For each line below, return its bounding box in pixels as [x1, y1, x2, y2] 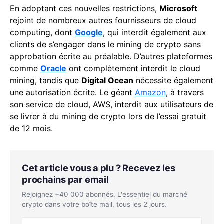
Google [75, 27, 103, 37]
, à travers [166, 87, 204, 97]
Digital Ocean [81, 75, 133, 85]
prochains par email [22, 173, 109, 185]
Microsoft [159, 3, 197, 13]
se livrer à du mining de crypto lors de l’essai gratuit [10, 111, 206, 121]
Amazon [135, 87, 166, 97]
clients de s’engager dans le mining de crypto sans [10, 39, 201, 49]
